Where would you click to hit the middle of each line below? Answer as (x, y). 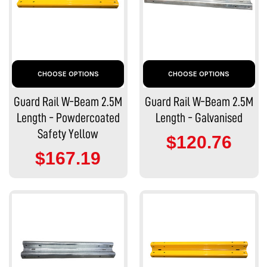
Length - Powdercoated (68, 118)
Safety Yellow (68, 134)
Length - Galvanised (199, 118)
